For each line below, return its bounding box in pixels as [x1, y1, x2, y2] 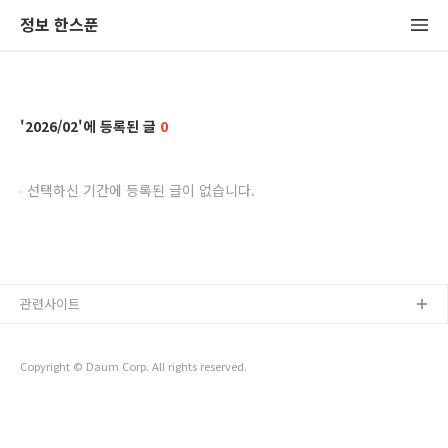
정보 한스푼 [20, 12, 99, 36]
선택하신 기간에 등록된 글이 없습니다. [27, 180, 255, 200]
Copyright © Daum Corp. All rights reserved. [20, 358, 247, 374]
